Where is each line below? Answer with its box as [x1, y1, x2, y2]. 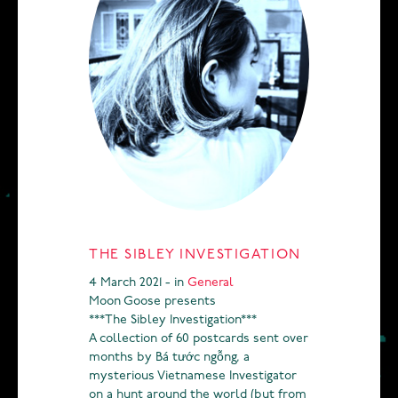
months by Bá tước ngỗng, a [89, 351, 250, 365]
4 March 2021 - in [89, 276, 187, 291]
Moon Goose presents [89, 295, 216, 309]
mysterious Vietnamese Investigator [89, 370, 297, 384]
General [187, 276, 234, 291]
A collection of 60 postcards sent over [89, 332, 308, 346]
